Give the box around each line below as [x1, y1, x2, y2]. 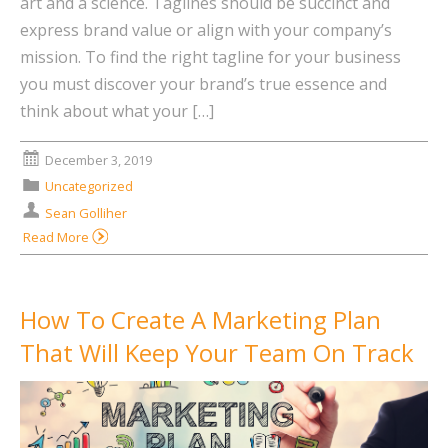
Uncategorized [44, 177, 133, 196]
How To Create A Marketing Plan [20, 303, 381, 337]
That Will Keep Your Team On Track [20, 336, 414, 370]
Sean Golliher [44, 203, 127, 222]
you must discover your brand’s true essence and [20, 73, 387, 95]
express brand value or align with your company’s [20, 19, 392, 41]
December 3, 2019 [44, 151, 152, 169]
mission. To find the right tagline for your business [20, 46, 401, 68]
